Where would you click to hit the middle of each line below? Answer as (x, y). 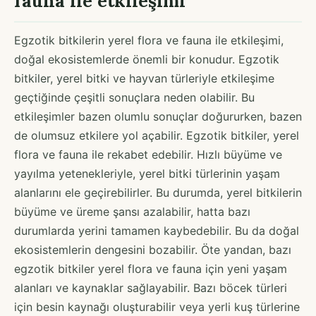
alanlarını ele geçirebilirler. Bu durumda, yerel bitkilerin (158, 192)
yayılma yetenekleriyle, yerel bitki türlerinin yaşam (147, 173)
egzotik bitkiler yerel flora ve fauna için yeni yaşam (151, 268)
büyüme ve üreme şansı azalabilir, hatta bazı (132, 211)
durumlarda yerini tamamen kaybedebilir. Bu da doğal (157, 230)
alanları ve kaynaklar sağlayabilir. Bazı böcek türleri (151, 287)
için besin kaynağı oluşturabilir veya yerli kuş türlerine (157, 306)
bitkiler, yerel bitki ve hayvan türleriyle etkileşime (144, 78)
